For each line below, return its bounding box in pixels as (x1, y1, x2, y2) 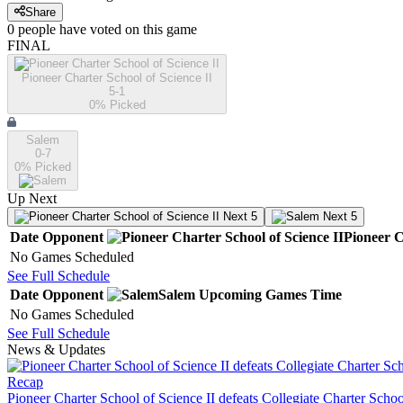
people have (18, 22, 86, 38)
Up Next (7, 191, 57, 207)
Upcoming (199, 287, 262, 303)
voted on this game (86, 22, 197, 38)
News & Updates (7, 342, 105, 358)
